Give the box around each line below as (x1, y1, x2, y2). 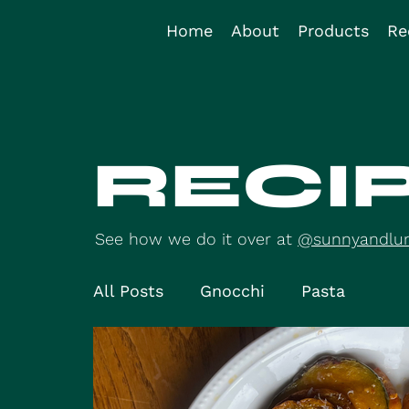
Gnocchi (200, 280, 265, 300)
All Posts (93, 280, 163, 300)
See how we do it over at (95, 229, 298, 248)
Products (297, 21, 369, 40)
